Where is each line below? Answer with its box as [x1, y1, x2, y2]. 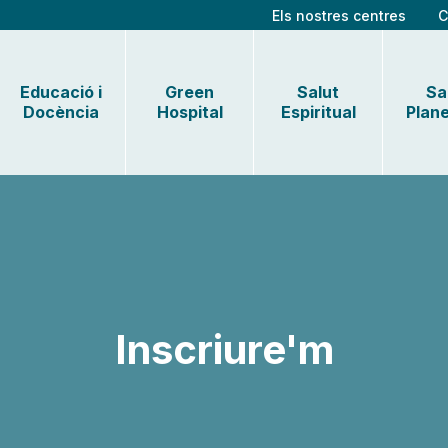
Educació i [20, 82, 103, 103]
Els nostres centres [272, 6, 406, 24]
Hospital [156, 102, 223, 123]
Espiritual [280, 102, 356, 123]
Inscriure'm [114, 325, 334, 375]
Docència [23, 102, 100, 123]
